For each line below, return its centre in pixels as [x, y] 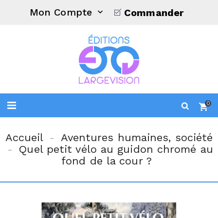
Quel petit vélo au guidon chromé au [116, 149]
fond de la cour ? [107, 161]
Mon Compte [63, 12]
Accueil [24, 137]
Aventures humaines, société [137, 137]
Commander [154, 13]
